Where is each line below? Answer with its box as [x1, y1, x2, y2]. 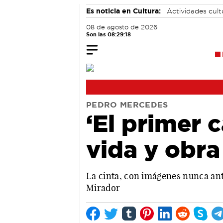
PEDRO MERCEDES [86, 100, 168, 109]
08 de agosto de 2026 [86, 24, 157, 30]
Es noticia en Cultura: [86, 7, 161, 15]
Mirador [86, 182, 120, 194]
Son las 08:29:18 [86, 31, 131, 37]
